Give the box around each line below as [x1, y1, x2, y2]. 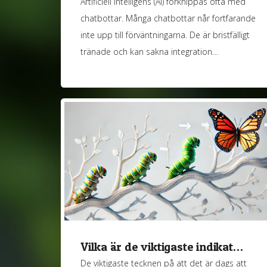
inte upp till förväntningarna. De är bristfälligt [80, 29, 250, 41]
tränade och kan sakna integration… [80, 46, 219, 58]
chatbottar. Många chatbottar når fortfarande [80, 13, 256, 24]
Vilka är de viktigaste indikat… [80, 240, 244, 254]
